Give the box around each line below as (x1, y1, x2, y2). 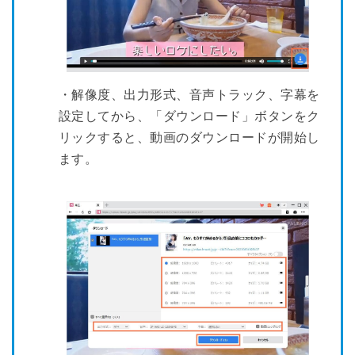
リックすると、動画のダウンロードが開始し (59, 131, 320, 145)
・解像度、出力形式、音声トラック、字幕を (59, 88, 320, 102)
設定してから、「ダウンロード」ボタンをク (59, 109, 320, 124)
